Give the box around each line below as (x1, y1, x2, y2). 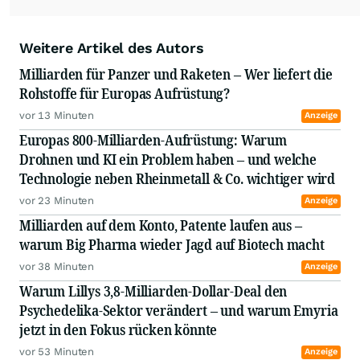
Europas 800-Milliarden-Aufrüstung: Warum (19, 130, 287, 150)
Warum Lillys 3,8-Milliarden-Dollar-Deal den (19, 281, 288, 301)
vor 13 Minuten (19, 109, 95, 122)
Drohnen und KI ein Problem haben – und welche (19, 149, 317, 170)
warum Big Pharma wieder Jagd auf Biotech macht (19, 235, 328, 255)
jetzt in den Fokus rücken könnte (19, 320, 221, 340)
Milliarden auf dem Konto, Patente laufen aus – (19, 215, 302, 235)
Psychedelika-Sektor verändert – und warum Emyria (19, 301, 338, 321)
